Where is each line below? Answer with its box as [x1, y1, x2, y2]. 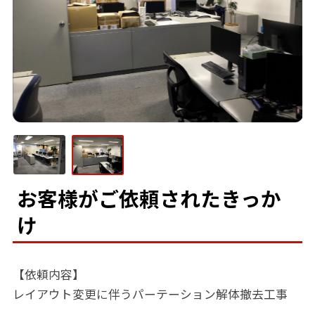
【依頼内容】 [12, 265, 84, 283]
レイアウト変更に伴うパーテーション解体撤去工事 [12, 285, 288, 302]
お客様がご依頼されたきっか [16, 183, 281, 212]
